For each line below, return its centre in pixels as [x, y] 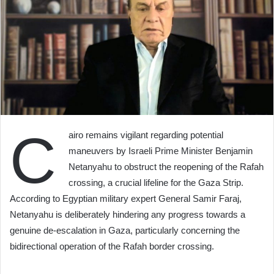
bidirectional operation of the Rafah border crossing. [112, 246]
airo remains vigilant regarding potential [146, 135]
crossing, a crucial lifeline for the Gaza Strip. [156, 183]
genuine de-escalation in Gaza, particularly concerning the [125, 231]
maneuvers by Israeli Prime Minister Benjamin [161, 151]
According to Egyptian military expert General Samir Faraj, [126, 199]
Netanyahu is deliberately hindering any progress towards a [128, 215]
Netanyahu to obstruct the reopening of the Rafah [166, 167]
